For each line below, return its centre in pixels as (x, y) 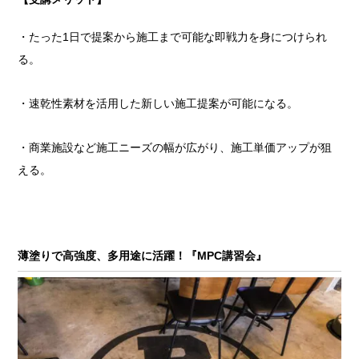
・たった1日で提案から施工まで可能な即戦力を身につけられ (173, 36)
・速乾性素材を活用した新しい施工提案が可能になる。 (158, 103)
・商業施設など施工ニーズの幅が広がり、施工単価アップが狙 (175, 147)
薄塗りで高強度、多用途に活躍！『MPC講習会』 (143, 255)
